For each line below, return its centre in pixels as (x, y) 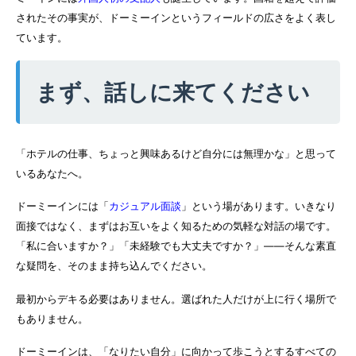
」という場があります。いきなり (259, 207)
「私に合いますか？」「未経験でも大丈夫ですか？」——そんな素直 (176, 246)
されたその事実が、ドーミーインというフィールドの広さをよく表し (176, 17)
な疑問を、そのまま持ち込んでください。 (114, 266)
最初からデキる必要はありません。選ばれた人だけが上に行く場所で (176, 299)
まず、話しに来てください (173, 92)
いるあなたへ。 (52, 173)
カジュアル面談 (145, 207)
